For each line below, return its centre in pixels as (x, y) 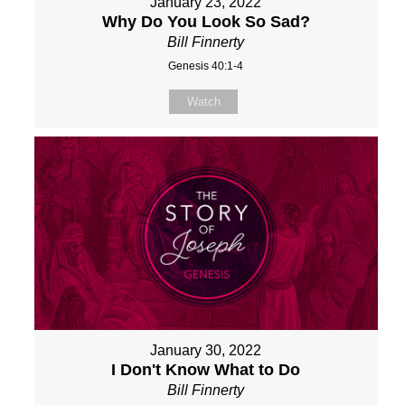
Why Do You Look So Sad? (206, 21)
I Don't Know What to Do (206, 369)
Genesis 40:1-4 (206, 66)
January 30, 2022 (206, 350)
